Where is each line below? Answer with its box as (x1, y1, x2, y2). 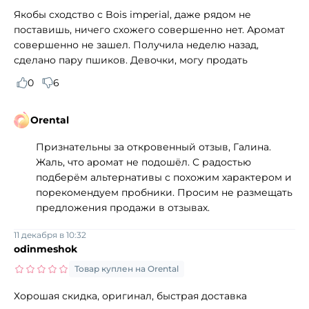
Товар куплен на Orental (74, 263, 179, 274)
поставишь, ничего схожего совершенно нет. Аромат (14, 23, 285, 36)
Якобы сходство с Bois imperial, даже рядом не (14, 8, 251, 21)
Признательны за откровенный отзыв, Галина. (36, 140, 271, 153)
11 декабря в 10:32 (14, 229, 86, 240)
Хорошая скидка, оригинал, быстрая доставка (14, 289, 247, 302)
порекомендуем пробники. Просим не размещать (36, 186, 292, 199)
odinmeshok (14, 242, 77, 255)
